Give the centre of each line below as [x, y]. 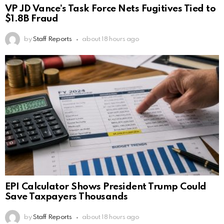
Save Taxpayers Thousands [66, 197]
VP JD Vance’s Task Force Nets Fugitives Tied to [110, 9]
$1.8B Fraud [32, 19]
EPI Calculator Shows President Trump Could [106, 187]
